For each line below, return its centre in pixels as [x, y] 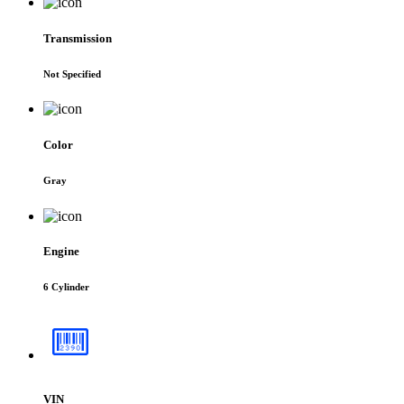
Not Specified [72, 73]
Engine [61, 251]
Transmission [78, 38]
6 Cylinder [66, 286]
